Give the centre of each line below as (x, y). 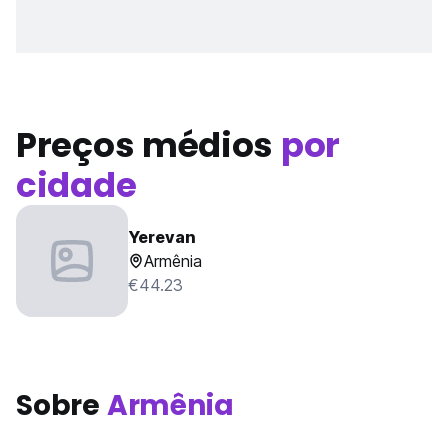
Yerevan (162, 237)
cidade (76, 185)
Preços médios (148, 145)
